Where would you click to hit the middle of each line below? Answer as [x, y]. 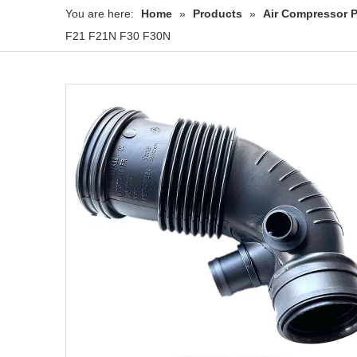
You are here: [100, 14]
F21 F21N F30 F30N [118, 36]
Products [218, 14]
